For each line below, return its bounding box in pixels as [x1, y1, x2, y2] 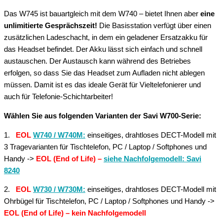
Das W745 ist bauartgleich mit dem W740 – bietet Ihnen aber [4, 10, 200, 18]
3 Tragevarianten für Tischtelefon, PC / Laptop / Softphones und [4, 143, 207, 151]
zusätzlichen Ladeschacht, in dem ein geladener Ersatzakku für [4, 34, 208, 42]
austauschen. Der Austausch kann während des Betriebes [4, 57, 191, 66]
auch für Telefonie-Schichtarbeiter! [4, 93, 113, 101]
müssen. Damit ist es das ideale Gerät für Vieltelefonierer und [4, 81, 201, 89]
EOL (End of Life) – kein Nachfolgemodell [4, 209, 146, 218]
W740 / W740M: [33, 131, 85, 139]
